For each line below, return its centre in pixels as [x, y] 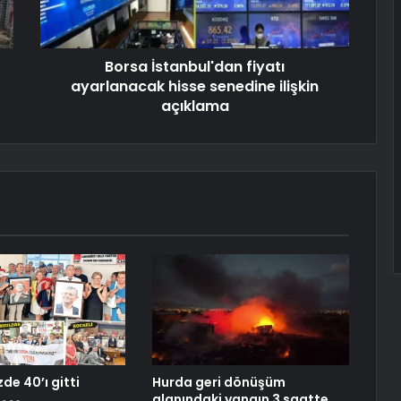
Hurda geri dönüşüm [218, 383]
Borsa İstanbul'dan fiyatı [195, 67]
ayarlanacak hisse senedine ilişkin [195, 87]
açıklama [195, 107]
